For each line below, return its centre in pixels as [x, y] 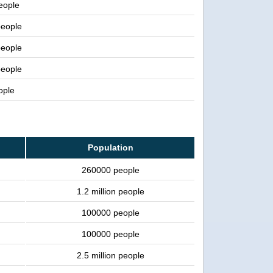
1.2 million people [110, 192]
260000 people [110, 170]
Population [110, 148]
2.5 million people [110, 256]
